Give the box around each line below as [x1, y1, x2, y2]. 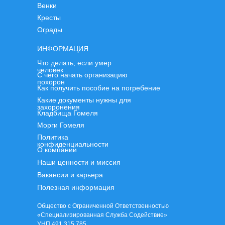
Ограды [37, 26, 62, 34]
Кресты [37, 14, 61, 22]
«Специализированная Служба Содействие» [37, 211, 167, 218]
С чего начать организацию [37, 71, 128, 79]
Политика [37, 133, 68, 141]
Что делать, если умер [37, 59, 111, 67]
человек [37, 66, 63, 74]
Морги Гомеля [37, 121, 84, 129]
